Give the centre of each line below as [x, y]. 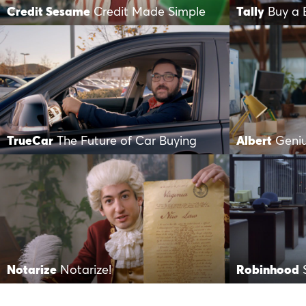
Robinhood [268, 270]
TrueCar [30, 141]
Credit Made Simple [150, 12]
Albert [254, 141]
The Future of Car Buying [127, 141]
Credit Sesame [48, 12]
